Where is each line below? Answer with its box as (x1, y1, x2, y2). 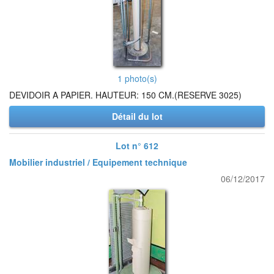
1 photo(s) (117, 72, 157, 84)
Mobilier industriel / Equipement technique (9, 156, 187, 168)
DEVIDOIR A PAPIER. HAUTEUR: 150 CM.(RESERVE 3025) (9, 89, 242, 101)
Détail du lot (111, 110, 163, 122)
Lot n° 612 (116, 139, 158, 152)
